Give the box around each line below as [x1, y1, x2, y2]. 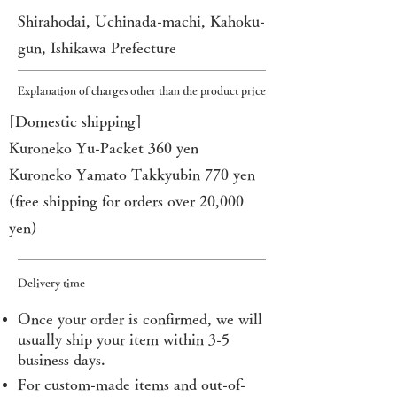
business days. [18, 352, 105, 367]
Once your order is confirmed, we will [18, 311, 262, 326]
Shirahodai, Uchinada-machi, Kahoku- [18, 13, 265, 28]
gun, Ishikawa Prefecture [18, 40, 176, 55]
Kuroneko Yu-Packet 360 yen [9, 140, 198, 155]
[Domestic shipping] [9, 113, 142, 128]
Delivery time [18, 277, 85, 289]
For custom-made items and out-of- [18, 377, 245, 392]
